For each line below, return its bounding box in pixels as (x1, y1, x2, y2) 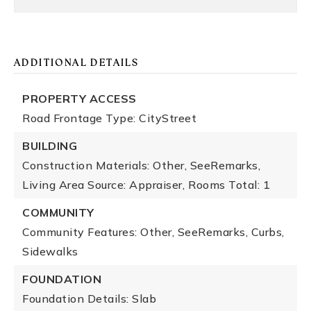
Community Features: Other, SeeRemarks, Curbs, (22, 225, 285, 239)
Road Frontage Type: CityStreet (22, 111, 196, 125)
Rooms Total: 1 (188, 178, 270, 192)
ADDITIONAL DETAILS (14, 59, 139, 68)
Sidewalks (22, 244, 78, 258)
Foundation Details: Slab (22, 292, 156, 305)
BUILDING (22, 139, 77, 153)
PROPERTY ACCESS (22, 92, 137, 106)
